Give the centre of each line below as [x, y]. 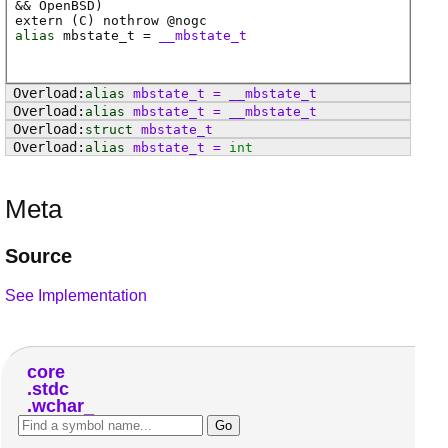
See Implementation [76, 295]
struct [108, 130]
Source [38, 255]
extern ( [47, 21]
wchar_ [62, 405]
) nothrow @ [131, 21]
